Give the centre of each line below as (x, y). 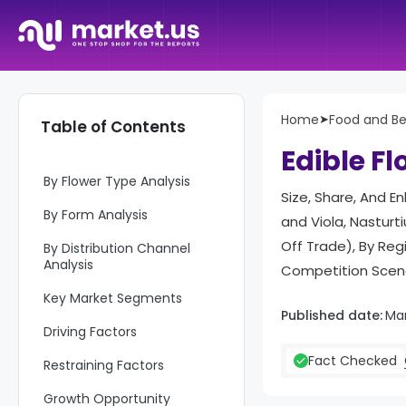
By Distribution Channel (117, 248)
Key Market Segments (113, 298)
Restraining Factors (104, 365)
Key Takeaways (92, 148)
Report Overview (96, 114)
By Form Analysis (96, 215)
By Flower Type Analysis (117, 181)
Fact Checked (353, 361)
